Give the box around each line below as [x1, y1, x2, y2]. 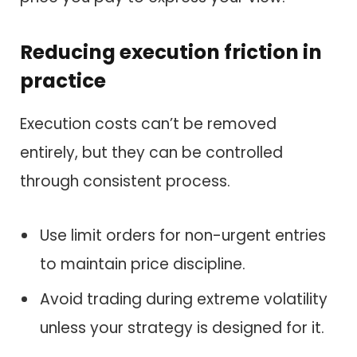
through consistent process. [20, 171, 230, 193]
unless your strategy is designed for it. [40, 317, 324, 339]
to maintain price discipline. [40, 253, 245, 275]
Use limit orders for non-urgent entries [40, 224, 326, 246]
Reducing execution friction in [20, 38, 322, 67]
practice [20, 67, 106, 96]
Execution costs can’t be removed [20, 113, 277, 135]
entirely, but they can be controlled [20, 142, 283, 164]
